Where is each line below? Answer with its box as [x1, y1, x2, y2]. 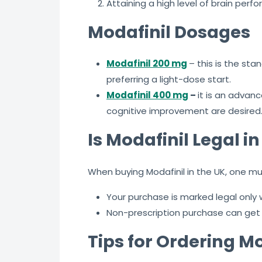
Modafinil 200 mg [106, 57, 187, 70]
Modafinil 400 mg [106, 89, 188, 102]
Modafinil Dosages [88, 20, 250, 44]
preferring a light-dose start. [106, 73, 231, 86]
